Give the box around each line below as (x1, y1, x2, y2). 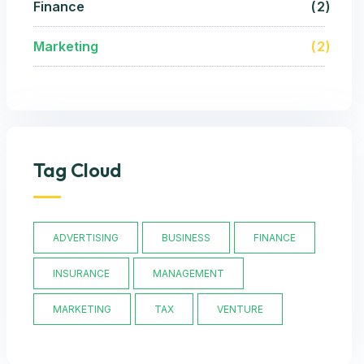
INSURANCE (52, 267, 110, 280)
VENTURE (216, 303, 263, 316)
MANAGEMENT (152, 267, 224, 280)
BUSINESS (161, 232, 210, 245)
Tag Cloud (32, 158, 122, 183)
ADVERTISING (52, 232, 119, 245)
